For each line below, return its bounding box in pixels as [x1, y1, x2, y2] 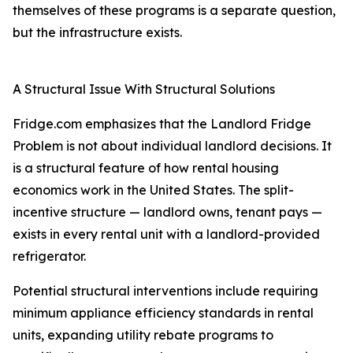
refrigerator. [13, 248, 86, 265]
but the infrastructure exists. [13, 24, 182, 41]
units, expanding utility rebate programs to [13, 327, 273, 344]
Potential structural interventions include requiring [13, 283, 318, 299]
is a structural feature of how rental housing [13, 160, 279, 176]
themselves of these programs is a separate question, [13, 2, 336, 19]
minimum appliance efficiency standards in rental [13, 305, 314, 321]
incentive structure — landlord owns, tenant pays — [13, 204, 322, 221]
